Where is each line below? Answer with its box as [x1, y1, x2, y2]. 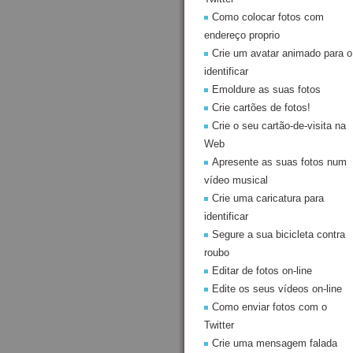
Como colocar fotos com [212, 11, 324, 23]
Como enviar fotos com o [212, 301, 327, 313]
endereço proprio [204, 29, 280, 41]
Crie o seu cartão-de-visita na [212, 120, 346, 132]
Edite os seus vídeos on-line [212, 283, 342, 295]
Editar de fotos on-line [212, 265, 312, 277]
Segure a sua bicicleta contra [212, 229, 345, 240]
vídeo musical [204, 174, 268, 186]
